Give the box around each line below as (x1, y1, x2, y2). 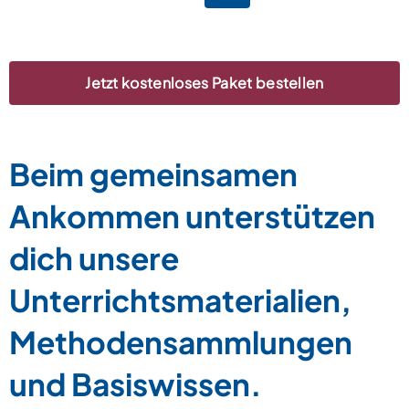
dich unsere (9, 237, 179, 277)
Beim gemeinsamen (9, 153, 298, 193)
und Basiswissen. (9, 363, 262, 403)
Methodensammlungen (9, 321, 352, 361)
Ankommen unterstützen (9, 195, 375, 235)
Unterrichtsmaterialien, (9, 279, 351, 319)
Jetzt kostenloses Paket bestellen (85, 72, 324, 92)
